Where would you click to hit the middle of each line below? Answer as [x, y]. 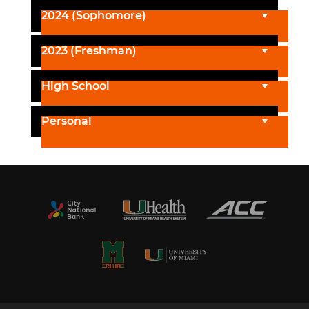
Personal [67, 121]
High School [76, 86]
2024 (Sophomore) [94, 16]
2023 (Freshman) [89, 51]
